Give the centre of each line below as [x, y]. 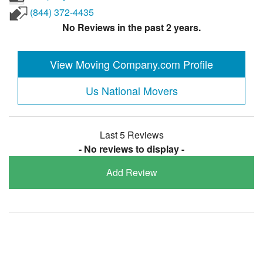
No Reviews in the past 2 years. [131, 28]
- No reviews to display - [131, 149]
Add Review [131, 172]
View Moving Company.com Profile [131, 64]
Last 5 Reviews [131, 134]
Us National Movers [131, 90]
